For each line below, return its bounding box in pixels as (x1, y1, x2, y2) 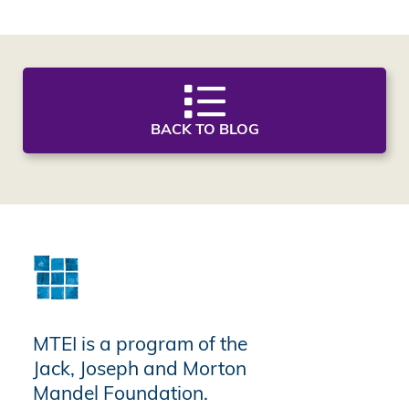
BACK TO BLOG (150, 122, 259, 138)
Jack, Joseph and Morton (33, 361, 247, 381)
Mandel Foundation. (33, 385, 209, 405)
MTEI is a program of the (33, 336, 248, 356)
